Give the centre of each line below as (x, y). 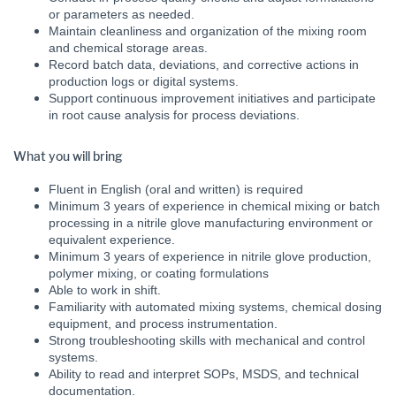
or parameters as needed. (122, 14)
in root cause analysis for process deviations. (174, 115)
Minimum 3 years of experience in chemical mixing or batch (214, 206)
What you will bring (68, 157)
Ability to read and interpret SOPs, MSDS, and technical (204, 374)
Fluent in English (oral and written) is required (176, 189)
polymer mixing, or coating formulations (159, 273)
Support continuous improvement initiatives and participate (212, 98)
